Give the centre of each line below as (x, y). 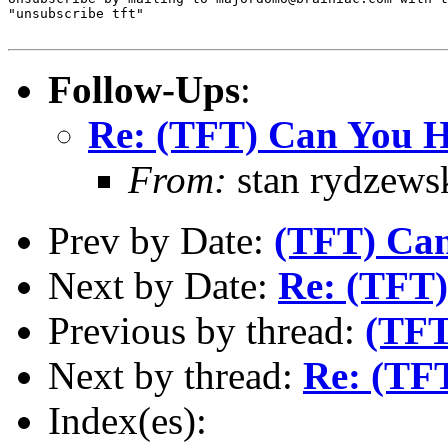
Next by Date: (163, 285)
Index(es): (127, 420)
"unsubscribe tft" (76, 13)
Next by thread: (175, 375)
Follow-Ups (144, 89)
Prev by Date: (161, 240)
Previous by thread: (206, 330)
